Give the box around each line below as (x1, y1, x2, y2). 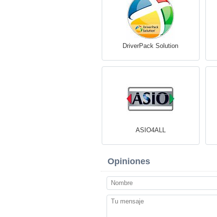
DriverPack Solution (123, 42, 178, 49)
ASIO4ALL (135, 126, 166, 134)
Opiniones (108, 156, 150, 166)
